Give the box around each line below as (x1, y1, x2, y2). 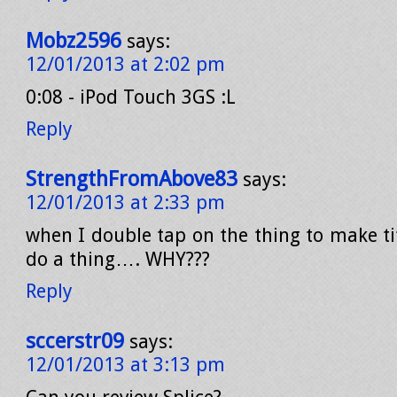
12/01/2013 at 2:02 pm (26, 53, 225, 75)
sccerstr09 (26, 329, 124, 354)
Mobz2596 (26, 28, 121, 53)
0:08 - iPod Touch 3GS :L (26, 86, 236, 108)
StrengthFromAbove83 (26, 167, 237, 191)
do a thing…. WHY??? (26, 248, 210, 270)
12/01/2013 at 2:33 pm (26, 191, 225, 214)
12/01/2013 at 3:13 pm (26, 354, 225, 376)
